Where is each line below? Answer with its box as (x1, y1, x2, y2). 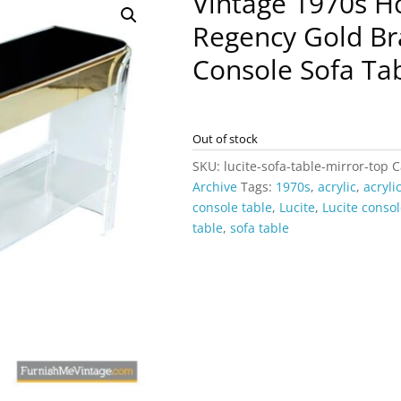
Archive (192, 178, 238, 195)
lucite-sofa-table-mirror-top (224, 158, 389, 175)
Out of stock (192, 131, 259, 147)
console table (192, 199, 273, 216)
